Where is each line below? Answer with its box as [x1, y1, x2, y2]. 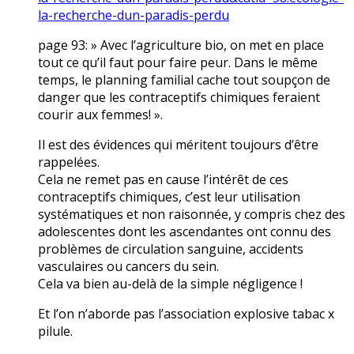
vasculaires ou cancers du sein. [38, 258, 219, 276]
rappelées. [38, 153, 100, 171]
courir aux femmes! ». [38, 106, 163, 124]
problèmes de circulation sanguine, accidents [38, 240, 303, 258]
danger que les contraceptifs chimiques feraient [38, 88, 320, 107]
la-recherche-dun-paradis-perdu [38, 6, 229, 24]
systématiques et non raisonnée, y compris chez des [38, 205, 345, 224]
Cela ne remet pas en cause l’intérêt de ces [38, 171, 288, 189]
